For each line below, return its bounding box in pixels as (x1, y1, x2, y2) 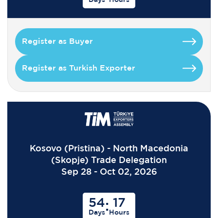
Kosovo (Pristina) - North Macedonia (30, 145, 188, 153)
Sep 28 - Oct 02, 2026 (61, 168, 157, 176)
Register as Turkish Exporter (22, 64, 135, 72)
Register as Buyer (22, 37, 93, 45)
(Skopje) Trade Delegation (51, 156, 167, 164)
